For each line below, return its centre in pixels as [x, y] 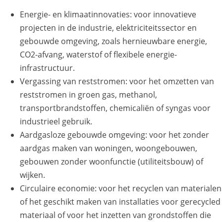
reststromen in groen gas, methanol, [88, 95]
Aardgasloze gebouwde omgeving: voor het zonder [114, 135]
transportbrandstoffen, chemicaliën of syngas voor [115, 108]
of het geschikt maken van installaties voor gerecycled [120, 202]
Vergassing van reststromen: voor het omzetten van [117, 82]
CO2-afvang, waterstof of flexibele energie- [98, 55]
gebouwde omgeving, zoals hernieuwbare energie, [113, 41]
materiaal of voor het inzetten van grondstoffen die [115, 215]
